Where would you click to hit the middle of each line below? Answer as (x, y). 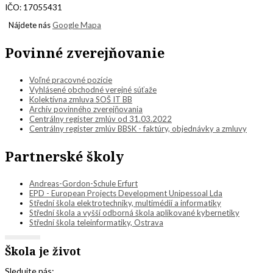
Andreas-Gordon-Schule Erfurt (83, 184)
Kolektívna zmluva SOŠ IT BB (81, 100)
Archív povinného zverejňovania (86, 109)
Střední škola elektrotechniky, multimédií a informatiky (125, 203)
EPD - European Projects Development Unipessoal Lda (126, 193)
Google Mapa (77, 25)
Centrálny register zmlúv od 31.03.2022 (101, 119)
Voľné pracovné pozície (71, 80)
